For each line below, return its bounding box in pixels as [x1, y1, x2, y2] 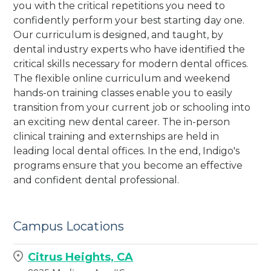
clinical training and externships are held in [13, 130, 220, 142]
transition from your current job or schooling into [13, 101, 251, 113]
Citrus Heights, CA [28, 250, 134, 264]
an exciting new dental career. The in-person [13, 116, 230, 128]
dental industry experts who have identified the [13, 43, 246, 55]
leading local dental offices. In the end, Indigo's [13, 145, 240, 157]
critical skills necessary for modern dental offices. [13, 57, 249, 70]
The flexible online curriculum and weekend [13, 72, 231, 84]
